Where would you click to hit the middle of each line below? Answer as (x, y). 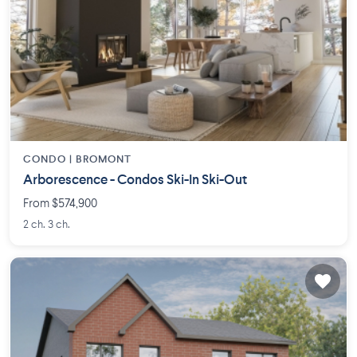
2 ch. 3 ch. (47, 224)
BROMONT (104, 159)
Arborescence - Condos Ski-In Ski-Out (135, 180)
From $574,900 (60, 204)
